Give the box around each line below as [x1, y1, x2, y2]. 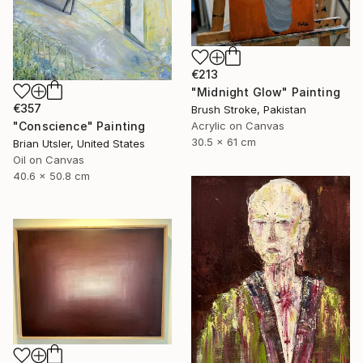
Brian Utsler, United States [13, 136, 145, 150]
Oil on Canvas [13, 152, 84, 166]
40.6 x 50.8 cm [13, 169, 90, 182]
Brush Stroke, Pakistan [191, 103, 306, 116]
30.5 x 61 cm [191, 135, 256, 148]
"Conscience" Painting [13, 118, 146, 133]
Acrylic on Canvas [191, 119, 284, 132]
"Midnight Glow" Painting [191, 85, 340, 99]
